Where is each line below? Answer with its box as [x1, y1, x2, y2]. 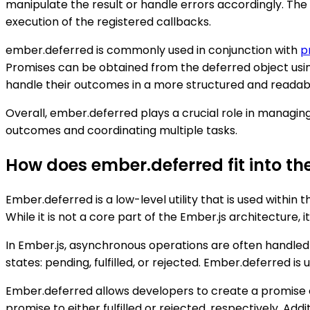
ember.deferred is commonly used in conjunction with [6, 42, 300, 58]
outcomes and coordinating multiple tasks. [6, 122, 237, 138]
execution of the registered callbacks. [6, 13, 211, 30]
